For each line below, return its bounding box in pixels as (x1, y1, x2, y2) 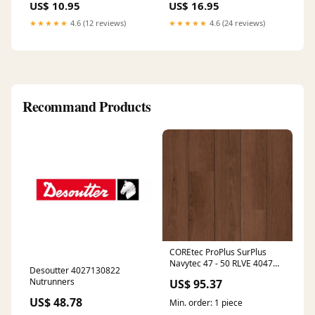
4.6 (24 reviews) (207, 18, 265, 29)
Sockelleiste (169, 269, 216, 281)
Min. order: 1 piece (169, 297, 243, 309)
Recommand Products (22, 96, 151, 117)
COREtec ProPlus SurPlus (169, 246, 266, 259)
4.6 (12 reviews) (68, 18, 126, 29)
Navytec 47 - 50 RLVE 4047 (169, 257, 273, 270)
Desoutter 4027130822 (30, 264, 120, 277)
